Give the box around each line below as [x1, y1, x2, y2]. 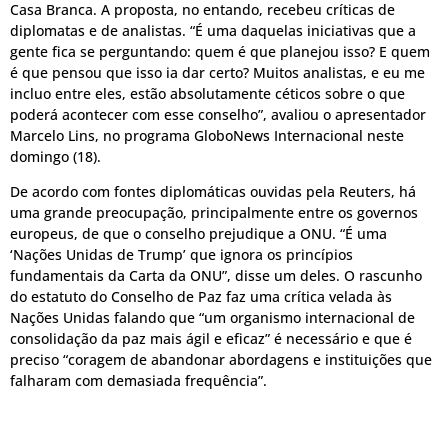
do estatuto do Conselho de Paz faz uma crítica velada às [10, 286, 392, 306]
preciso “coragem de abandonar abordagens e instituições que [10, 349, 432, 369]
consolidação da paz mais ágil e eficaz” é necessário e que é [10, 328, 412, 348]
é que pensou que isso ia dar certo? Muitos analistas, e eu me [10, 62, 425, 82]
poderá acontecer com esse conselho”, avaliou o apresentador [10, 104, 426, 124]
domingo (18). [10, 146, 101, 166]
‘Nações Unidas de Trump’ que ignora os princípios [10, 244, 353, 264]
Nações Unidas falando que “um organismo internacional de [10, 307, 415, 327]
